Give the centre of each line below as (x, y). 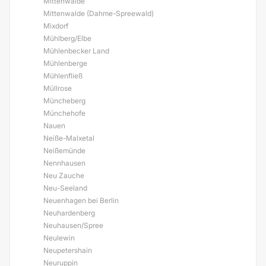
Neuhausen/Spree (73, 225)
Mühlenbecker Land (76, 51)
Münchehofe (64, 113)
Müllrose (58, 88)
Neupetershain (68, 250)
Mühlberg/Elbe (67, 38)
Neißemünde (64, 151)
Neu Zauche (64, 175)
